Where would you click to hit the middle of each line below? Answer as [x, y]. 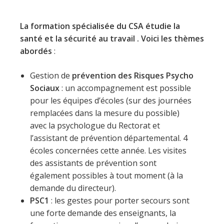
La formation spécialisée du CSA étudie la [100, 26]
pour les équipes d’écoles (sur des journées [111, 100]
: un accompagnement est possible [126, 88]
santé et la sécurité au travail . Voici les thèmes [112, 38]
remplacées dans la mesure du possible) [105, 113]
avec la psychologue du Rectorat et [95, 125]
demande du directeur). [73, 188]
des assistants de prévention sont [93, 163]
